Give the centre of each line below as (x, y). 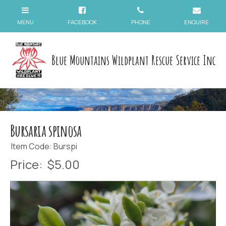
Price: (29, 164)
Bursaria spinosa (46, 130)
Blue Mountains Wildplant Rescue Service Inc (133, 60)
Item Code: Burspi (44, 146)
